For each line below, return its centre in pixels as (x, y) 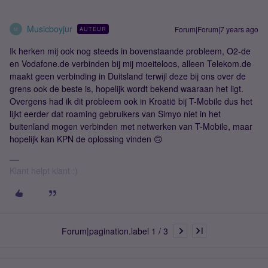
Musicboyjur (50, 29)
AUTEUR (93, 29)
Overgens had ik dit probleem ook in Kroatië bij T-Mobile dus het (131, 101)
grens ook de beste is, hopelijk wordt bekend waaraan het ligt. (127, 89)
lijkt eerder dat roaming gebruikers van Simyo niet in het (115, 114)
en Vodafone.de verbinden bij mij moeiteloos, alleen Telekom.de (130, 64)
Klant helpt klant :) (44, 171)
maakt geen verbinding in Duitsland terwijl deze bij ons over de (128, 76)
